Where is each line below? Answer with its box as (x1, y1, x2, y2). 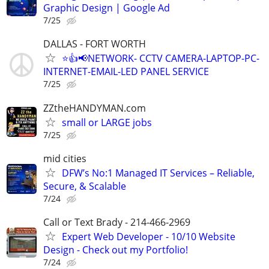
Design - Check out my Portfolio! (43, 243, 188, 256)
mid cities (43, 151, 86, 165)
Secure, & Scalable (43, 179, 126, 193)
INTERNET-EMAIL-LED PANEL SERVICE (43, 65, 209, 79)
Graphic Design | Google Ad (43, 1, 170, 15)
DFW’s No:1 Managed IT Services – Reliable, (62, 166, 255, 180)
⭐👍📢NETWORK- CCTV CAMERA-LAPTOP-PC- (62, 52, 259, 65)
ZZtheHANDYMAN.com (43, 101, 146, 115)
